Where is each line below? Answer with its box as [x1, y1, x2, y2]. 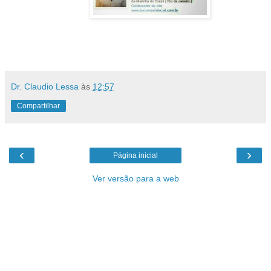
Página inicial [113, 151, 158, 160]
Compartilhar [17, 101, 60, 110]
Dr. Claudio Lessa [11, 81, 79, 91]
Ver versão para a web [92, 173, 179, 183]
